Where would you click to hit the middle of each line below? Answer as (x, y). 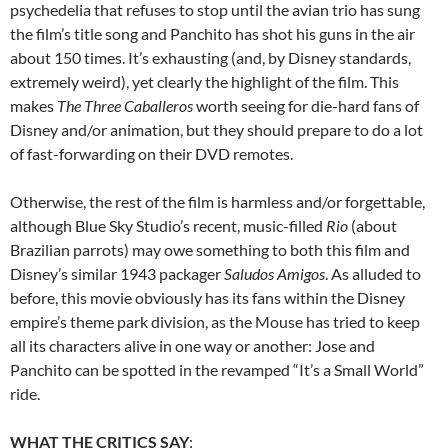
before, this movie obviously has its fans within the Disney (207, 298)
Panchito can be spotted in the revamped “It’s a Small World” (217, 370)
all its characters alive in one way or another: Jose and (192, 346)
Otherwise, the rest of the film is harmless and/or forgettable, (217, 202)
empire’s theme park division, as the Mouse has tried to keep (215, 322)
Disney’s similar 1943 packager (117, 274)
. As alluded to (373, 274)
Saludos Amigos (274, 274)
